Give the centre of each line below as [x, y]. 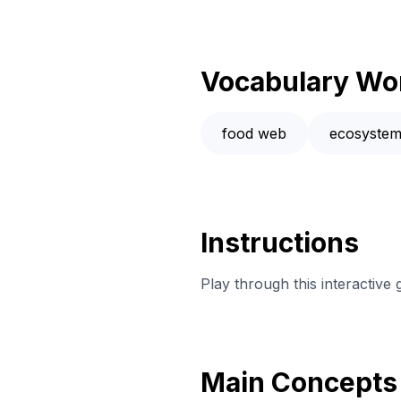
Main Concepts [299, 383]
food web [254, 134]
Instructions [280, 243]
